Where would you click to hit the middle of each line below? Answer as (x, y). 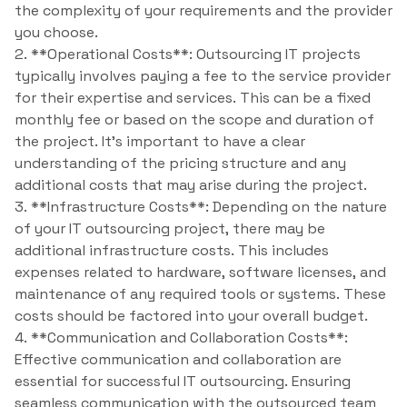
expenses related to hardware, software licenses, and (200, 273)
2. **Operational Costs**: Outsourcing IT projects (188, 55)
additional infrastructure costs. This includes (172, 251)
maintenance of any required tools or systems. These (200, 294)
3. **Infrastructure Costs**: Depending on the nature (201, 207)
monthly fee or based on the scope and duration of (194, 120)
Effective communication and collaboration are (178, 360)
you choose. (56, 33)
